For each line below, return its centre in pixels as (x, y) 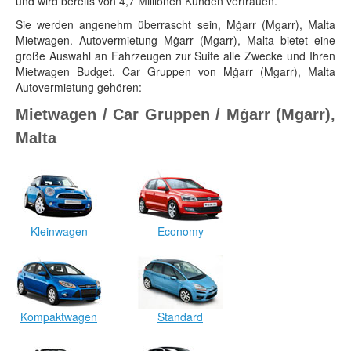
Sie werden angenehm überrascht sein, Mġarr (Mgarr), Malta (175, 25)
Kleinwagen (59, 232)
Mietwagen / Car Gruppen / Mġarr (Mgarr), (175, 115)
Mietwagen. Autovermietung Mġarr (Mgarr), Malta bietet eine (175, 40)
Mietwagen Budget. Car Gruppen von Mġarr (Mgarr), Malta (175, 72)
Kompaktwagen (59, 317)
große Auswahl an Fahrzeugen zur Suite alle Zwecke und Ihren (175, 56)
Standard (180, 317)
